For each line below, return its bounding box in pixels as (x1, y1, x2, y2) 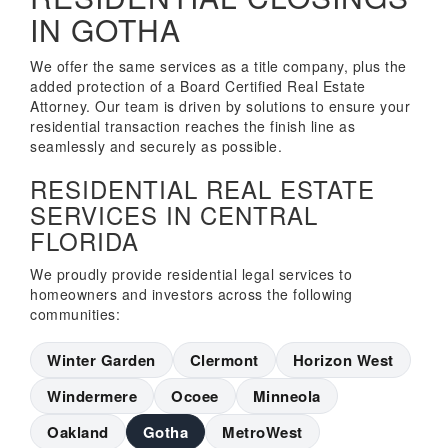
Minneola (252, 385, 321, 407)
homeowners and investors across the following (30, 284, 353, 304)
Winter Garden (47, 349, 156, 371)
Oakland (47, 421, 109, 443)
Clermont (189, 349, 259, 371)
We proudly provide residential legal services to (30, 264, 352, 284)
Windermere (47, 385, 137, 407)
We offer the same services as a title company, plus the (30, 56, 407, 76)
